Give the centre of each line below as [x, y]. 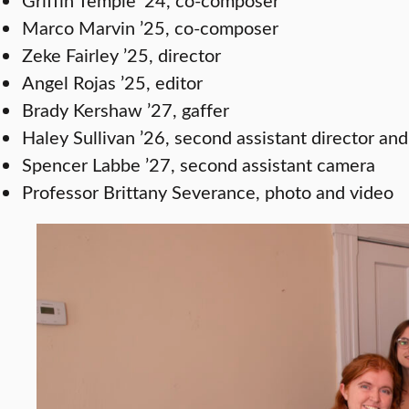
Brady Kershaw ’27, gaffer [126, 110]
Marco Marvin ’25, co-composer [150, 27]
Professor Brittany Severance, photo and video [208, 192]
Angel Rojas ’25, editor [112, 82]
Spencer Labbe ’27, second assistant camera [199, 164]
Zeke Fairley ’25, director [121, 55]
